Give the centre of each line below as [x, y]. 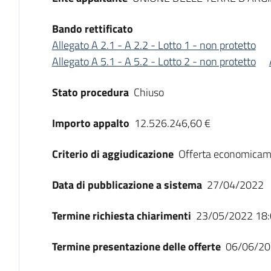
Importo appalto [90, 123]
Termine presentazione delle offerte [136, 247]
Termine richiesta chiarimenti [121, 216]
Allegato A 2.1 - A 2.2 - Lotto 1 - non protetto [154, 45]
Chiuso [149, 92]
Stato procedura [90, 92]
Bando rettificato [92, 29]
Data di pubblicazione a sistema [127, 185]
